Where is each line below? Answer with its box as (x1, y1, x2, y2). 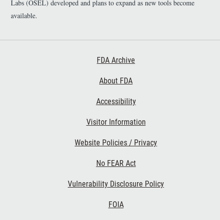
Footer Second (8, 111, 50, 120)
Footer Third (8, 194, 45, 202)
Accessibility (96, 96, 136, 106)
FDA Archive (97, 55, 135, 65)
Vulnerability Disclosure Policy (68, 179, 164, 189)
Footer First (8, 50, 42, 58)
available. (11, 10, 37, 20)
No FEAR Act (96, 158, 136, 168)
